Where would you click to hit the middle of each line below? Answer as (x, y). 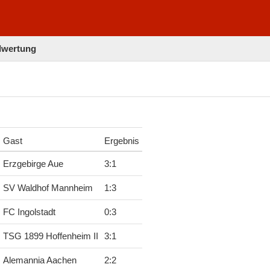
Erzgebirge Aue (33, 164)
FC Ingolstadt (29, 212)
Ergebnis (121, 141)
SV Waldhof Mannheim (48, 188)
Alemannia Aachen (39, 261)
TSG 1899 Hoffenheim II (50, 237)
